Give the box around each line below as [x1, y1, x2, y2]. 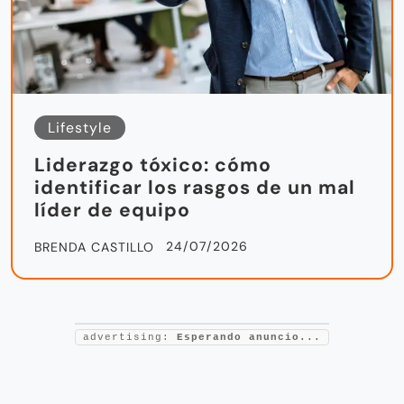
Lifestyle [48, 118, 112, 138]
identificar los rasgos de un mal [34, 175, 355, 201]
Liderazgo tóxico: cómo [34, 152, 271, 179]
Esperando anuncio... [177, 332, 321, 344]
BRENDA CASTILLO [34, 239, 154, 256]
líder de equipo [34, 197, 190, 224]
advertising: [83, 332, 177, 344]
